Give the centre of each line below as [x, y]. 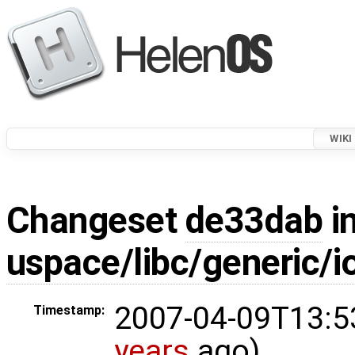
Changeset [96, 221]
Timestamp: [69, 311]
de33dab [254, 221]
